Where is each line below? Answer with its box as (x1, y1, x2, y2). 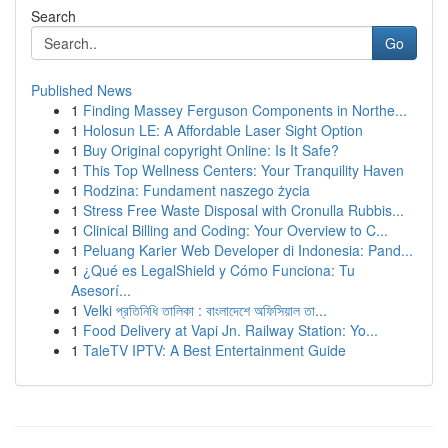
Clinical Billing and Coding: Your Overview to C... (83, 220, 388, 240)
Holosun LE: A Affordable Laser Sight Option (83, 120, 363, 140)
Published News (31, 80, 132, 100)
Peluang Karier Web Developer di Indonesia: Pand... (83, 240, 413, 260)
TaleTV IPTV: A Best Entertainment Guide (83, 340, 346, 360)
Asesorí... (71, 280, 131, 300)
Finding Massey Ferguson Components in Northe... (83, 100, 407, 120)
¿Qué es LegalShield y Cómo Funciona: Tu (83, 260, 355, 280)
